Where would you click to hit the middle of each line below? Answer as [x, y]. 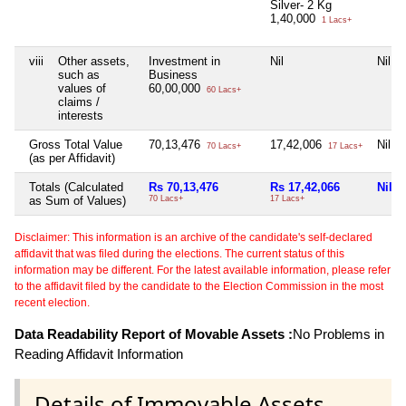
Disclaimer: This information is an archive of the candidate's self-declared [193, 238]
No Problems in [338, 334]
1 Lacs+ [335, 20]
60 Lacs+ [222, 90]
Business [173, 75]
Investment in [184, 62]
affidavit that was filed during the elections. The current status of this [179, 254]
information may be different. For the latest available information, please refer [203, 271]
